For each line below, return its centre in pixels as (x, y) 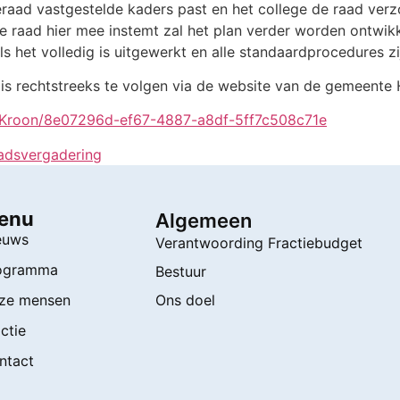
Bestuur (181, 272)
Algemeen (204, 221)
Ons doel (186, 300)
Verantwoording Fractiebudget (259, 243)
